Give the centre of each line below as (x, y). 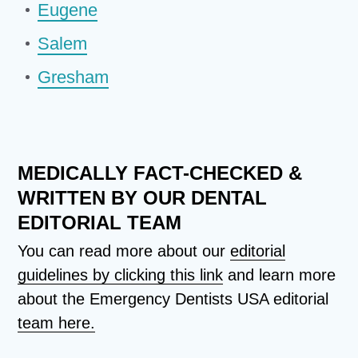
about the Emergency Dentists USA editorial (173, 299)
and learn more (280, 275)
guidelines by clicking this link (121, 275)
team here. (57, 323)
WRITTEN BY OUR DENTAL (143, 198)
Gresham (74, 78)
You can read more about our (124, 251)
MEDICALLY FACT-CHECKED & (160, 173)
